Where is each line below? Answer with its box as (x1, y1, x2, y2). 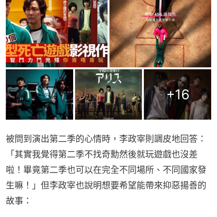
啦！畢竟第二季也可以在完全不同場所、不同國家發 (6, 165, 206, 175)
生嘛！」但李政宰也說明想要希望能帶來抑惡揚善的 (6, 180, 206, 191)
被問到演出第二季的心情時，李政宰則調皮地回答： (6, 134, 206, 144)
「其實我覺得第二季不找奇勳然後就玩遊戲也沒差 (6, 149, 198, 160)
